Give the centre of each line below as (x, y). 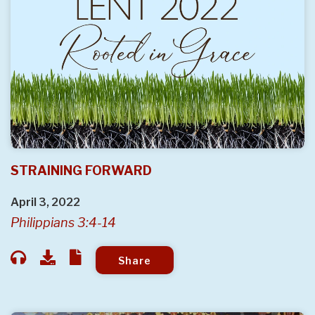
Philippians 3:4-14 (63, 223)
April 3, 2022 (45, 202)
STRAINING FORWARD (81, 171)
